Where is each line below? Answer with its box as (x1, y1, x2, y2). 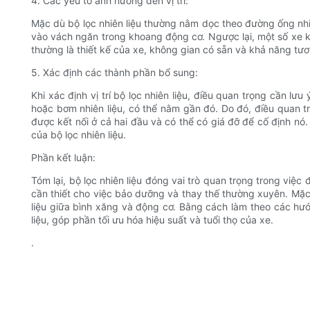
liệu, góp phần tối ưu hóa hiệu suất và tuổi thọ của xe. (31, 214, 273, 226)
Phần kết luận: (31, 152, 95, 164)
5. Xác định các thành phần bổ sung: (31, 66, 198, 79)
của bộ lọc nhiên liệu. (31, 129, 126, 141)
